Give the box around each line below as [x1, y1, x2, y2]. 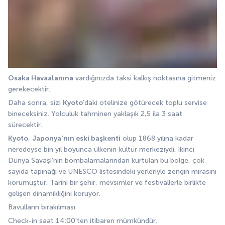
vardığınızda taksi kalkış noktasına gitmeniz [73, 74, 216, 83]
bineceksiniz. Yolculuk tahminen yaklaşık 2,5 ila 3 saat [8, 109, 182, 119]
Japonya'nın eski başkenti [32, 134, 121, 143]
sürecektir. [8, 121, 44, 130]
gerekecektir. [8, 85, 52, 94]
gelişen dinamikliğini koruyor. [8, 189, 100, 198]
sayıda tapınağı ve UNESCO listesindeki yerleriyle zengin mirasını [8, 167, 216, 176]
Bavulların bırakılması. [8, 203, 79, 212]
